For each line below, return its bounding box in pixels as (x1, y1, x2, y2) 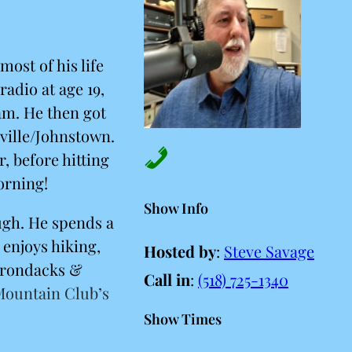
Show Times (144, 310, 222, 328)
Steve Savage (224, 240, 314, 262)
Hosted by (144, 240, 216, 262)
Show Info (144, 199, 208, 218)
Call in (144, 269, 190, 290)
